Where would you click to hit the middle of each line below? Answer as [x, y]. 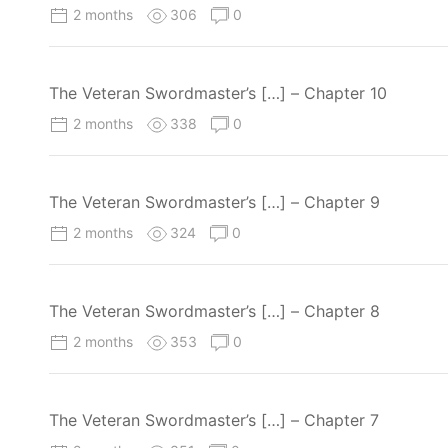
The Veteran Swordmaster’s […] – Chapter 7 [214, 420]
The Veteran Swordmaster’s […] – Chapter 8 [214, 311]
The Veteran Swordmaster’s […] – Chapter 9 [214, 201]
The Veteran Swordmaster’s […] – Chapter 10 [218, 92]
